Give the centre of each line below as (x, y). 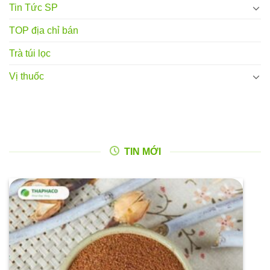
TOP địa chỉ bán (44, 31)
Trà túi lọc (30, 54)
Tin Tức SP (33, 8)
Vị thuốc (27, 77)
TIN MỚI (142, 152)
